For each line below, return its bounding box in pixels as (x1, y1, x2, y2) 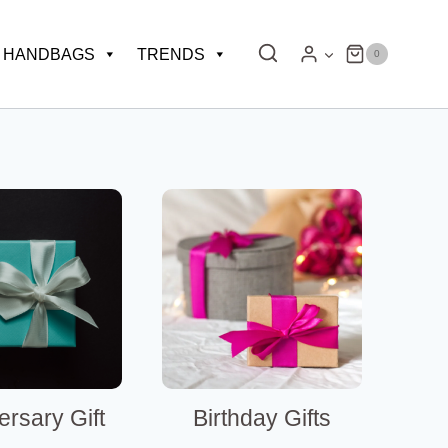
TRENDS (136, 45, 205, 63)
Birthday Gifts (193, 405, 331, 431)
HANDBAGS (2, 45, 95, 63)
